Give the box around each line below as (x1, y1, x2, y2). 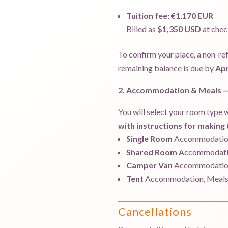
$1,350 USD (157, 24, 201, 34)
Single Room (126, 134, 174, 144)
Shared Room (126, 147, 177, 157)
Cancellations (118, 205, 192, 219)
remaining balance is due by (118, 63, 214, 73)
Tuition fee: (126, 11, 169, 21)
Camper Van (126, 160, 174, 170)
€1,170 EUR (171, 11, 213, 21)
